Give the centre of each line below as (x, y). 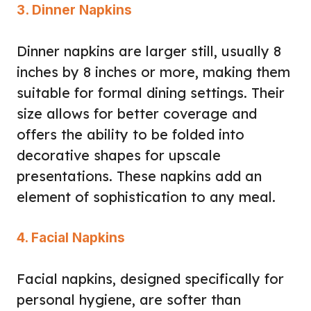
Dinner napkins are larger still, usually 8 (149, 51)
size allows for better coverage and (137, 113)
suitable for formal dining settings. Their (151, 92)
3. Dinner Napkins (74, 10)
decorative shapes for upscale (119, 155)
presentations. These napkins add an (139, 176)
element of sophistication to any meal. (146, 196)
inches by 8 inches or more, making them (153, 72)
